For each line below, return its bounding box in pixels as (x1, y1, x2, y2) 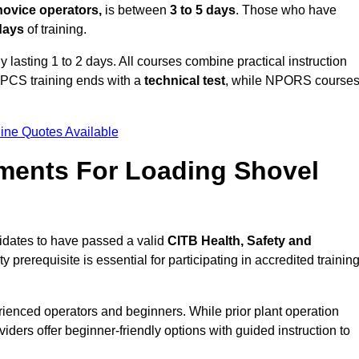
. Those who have (236, 3, 337, 18)
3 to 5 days (170, 3, 236, 18)
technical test (144, 74, 225, 88)
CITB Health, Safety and (167, 234, 312, 248)
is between (102, 3, 170, 18)
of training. (24, 22, 87, 37)
